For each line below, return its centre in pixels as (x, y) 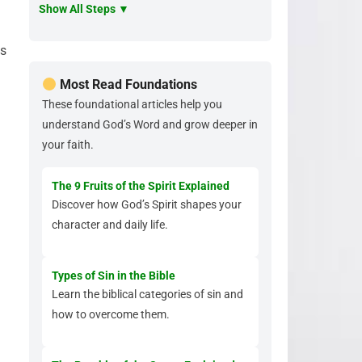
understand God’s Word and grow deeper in (150, 124)
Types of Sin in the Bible (114, 276)
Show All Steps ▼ (84, 9)
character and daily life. (110, 225)
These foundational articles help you (132, 104)
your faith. (68, 145)
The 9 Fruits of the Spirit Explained (141, 186)
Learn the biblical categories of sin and (147, 294)
